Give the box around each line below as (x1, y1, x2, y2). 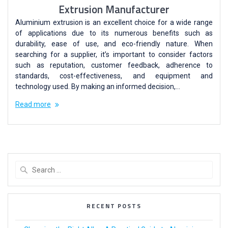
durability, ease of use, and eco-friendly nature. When (15, 40, 213, 48)
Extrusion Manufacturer (59, 1, 169, 18)
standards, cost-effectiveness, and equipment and (15, 72, 213, 80)
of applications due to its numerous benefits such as (15, 29, 213, 38)
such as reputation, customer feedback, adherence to (15, 61, 213, 70)
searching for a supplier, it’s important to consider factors (15, 50, 213, 59)
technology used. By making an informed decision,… (15, 82, 180, 91)
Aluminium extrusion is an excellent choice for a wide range (15, 18, 213, 27)
